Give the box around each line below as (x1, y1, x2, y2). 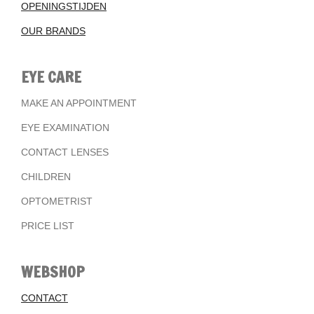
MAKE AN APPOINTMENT (21, 97, 137, 109)
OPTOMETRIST (21, 195, 93, 207)
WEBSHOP (21, 260, 85, 282)
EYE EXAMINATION (21, 121, 109, 133)
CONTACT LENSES (21, 146, 109, 158)
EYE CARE (21, 65, 81, 88)
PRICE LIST (21, 219, 74, 231)
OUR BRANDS (21, 25, 86, 36)
